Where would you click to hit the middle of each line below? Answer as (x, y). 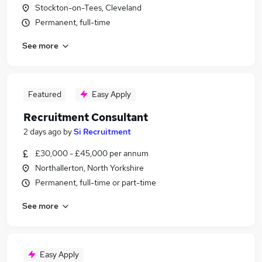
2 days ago (42, 132)
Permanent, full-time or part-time (96, 182)
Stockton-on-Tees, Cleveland (89, 8)
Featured (44, 94)
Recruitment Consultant (86, 117)
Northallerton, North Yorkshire (89, 168)
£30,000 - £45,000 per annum (92, 153)
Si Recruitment (102, 132)
